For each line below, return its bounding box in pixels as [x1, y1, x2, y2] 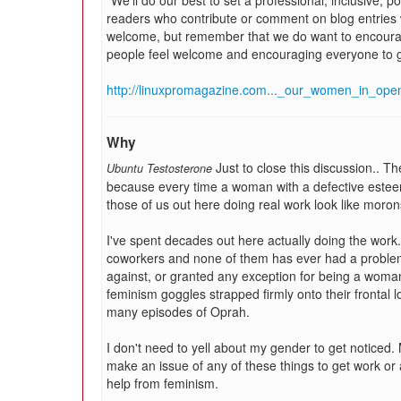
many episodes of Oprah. [107, 303, 250, 320]
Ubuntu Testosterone [107, 160, 212, 176]
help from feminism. [107, 374, 218, 392]
